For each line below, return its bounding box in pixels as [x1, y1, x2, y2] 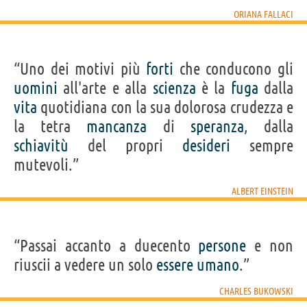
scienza [152, 78, 196, 97]
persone [198, 236, 247, 255]
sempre [230, 136, 293, 155]
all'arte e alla [58, 78, 153, 97]
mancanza [86, 116, 147, 136]
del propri [69, 136, 182, 155]
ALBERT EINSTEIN [232, 185, 293, 197]
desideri [182, 136, 230, 155]
